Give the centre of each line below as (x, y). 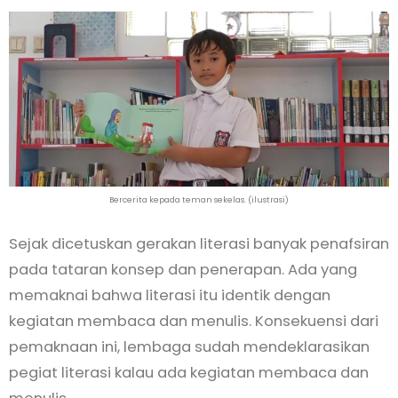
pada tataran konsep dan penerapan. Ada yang (183, 270)
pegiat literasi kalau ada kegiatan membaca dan (189, 373)
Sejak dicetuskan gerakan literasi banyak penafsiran (199, 244)
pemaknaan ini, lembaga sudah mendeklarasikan (189, 347)
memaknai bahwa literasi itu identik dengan (170, 296)
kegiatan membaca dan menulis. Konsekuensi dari (194, 322)
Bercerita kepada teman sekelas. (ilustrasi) (199, 200)
